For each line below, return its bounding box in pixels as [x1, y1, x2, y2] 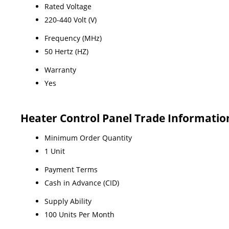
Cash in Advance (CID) [44, 177, 119, 188]
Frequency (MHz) [44, 33, 102, 43]
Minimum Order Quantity [44, 132, 132, 143]
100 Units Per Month [44, 209, 114, 219]
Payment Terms [44, 164, 98, 174]
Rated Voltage [44, 1, 91, 11]
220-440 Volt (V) [44, 14, 97, 25]
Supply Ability [44, 196, 91, 206]
